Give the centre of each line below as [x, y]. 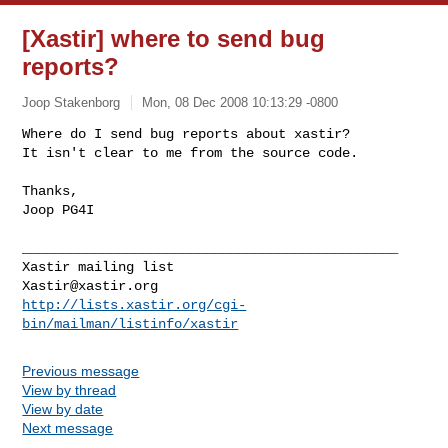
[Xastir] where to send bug [174, 38]
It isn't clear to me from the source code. [190, 152]
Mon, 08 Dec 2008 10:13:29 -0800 [240, 102]
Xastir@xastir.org [90, 285]
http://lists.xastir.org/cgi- [134, 304]
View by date [63, 408]
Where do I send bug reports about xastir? [186, 133]
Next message [68, 427]
